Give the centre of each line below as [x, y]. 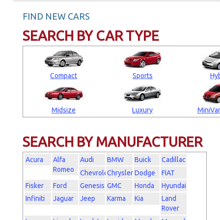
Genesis [93, 186]
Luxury [143, 110]
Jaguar [63, 199]
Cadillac [174, 160]
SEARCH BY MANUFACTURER [113, 142]
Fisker [35, 186]
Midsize [64, 110]
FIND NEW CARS [56, 16]
